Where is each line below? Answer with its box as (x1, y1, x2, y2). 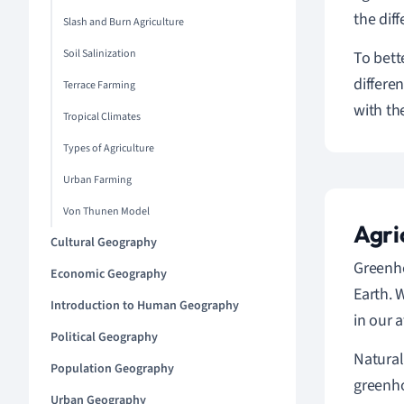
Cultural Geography (50, 234, 157, 252)
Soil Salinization (63, 46, 136, 61)
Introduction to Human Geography (50, 297, 239, 315)
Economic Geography (50, 265, 167, 283)
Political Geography (50, 328, 158, 346)
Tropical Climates (63, 109, 141, 124)
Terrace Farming (63, 78, 135, 93)
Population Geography (50, 360, 174, 378)
